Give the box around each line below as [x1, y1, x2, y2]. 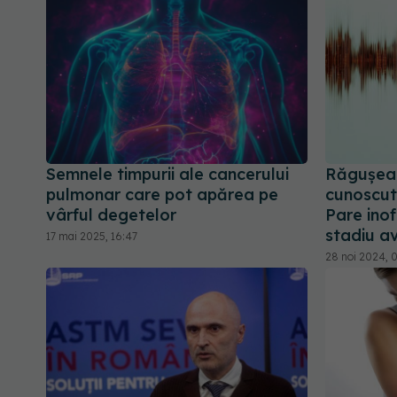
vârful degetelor [46, 205, 176, 226]
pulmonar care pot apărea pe [46, 184, 278, 206]
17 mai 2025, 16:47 [46, 230, 137, 244]
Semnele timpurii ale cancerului [46, 164, 289, 185]
